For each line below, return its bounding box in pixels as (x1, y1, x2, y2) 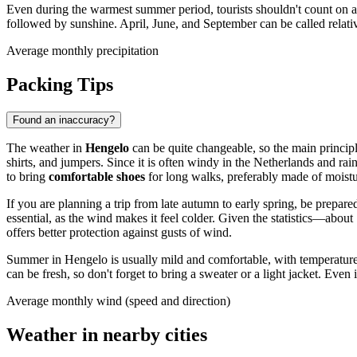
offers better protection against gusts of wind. (6, 226, 232, 240)
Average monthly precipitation (6, 44, 159, 58)
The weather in (6, 141, 85, 155)
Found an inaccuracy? (13, 114, 115, 127)
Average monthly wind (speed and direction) (6, 294, 230, 308)
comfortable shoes (49, 170, 145, 184)
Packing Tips (6, 74, 113, 96)
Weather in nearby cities (6, 324, 207, 346)
